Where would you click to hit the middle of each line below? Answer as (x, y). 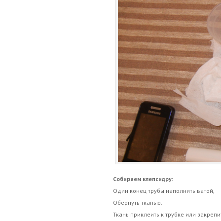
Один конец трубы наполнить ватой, (164, 191)
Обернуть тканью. (137, 203)
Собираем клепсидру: (143, 179)
